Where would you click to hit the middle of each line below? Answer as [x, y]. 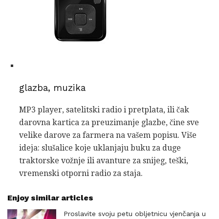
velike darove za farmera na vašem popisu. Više [108, 135]
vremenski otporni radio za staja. [81, 173]
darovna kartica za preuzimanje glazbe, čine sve [109, 122]
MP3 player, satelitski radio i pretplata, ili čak [104, 109]
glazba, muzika [52, 88]
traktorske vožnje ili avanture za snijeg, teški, [104, 160]
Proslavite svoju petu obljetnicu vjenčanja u [135, 213]
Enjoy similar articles [50, 197]
